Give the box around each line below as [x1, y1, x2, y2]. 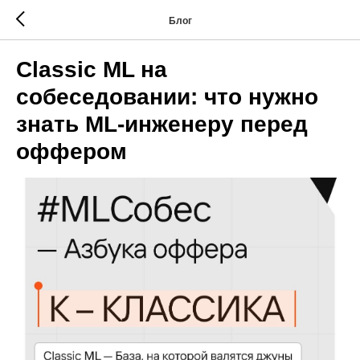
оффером [16, 139, 127, 164]
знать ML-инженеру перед [16, 112, 308, 137]
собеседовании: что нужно [16, 84, 318, 109]
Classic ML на [16, 57, 167, 82]
